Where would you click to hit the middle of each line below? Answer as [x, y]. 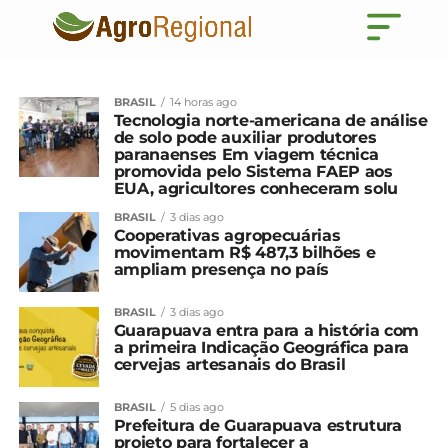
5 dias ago [196, 407]
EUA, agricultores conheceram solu [256, 188]
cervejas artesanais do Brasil [229, 364]
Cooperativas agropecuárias [227, 235]
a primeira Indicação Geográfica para [261, 347]
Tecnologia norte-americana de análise [270, 120]
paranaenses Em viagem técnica [246, 154]
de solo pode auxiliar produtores [245, 137]
